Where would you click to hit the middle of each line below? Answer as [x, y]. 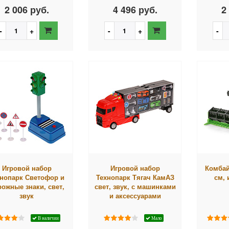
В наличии [48, 218]
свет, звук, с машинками [135, 186]
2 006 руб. [27, 9]
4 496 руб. [135, 9]
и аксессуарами [135, 195]
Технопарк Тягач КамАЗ [135, 177]
